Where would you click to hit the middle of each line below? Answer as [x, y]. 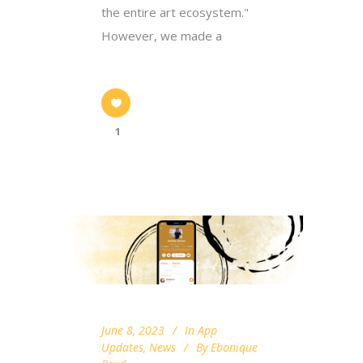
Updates [122, 348]
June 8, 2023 [133, 331]
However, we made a [162, 35]
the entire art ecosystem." [175, 12]
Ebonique [234, 348]
